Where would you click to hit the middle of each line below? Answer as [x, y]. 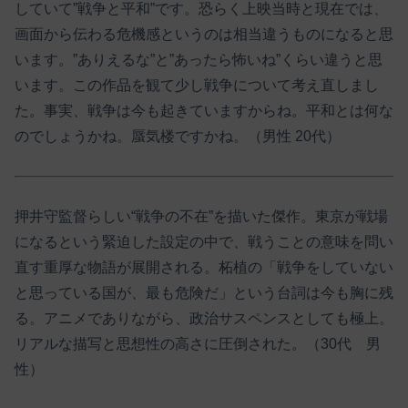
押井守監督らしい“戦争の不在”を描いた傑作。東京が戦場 [201, 216]
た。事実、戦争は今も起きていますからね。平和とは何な [204, 111]
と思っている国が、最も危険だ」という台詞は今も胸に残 [204, 292]
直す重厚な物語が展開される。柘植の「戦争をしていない [204, 267]
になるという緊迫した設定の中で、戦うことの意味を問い [204, 241]
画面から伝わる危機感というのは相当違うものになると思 [204, 35]
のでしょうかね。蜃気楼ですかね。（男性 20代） [178, 137]
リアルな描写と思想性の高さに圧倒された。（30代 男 [198, 343]
